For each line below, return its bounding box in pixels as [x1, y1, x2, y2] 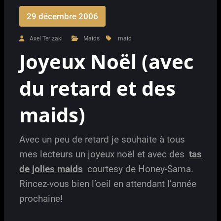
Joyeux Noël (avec [19, 48, 194, 75]
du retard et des [19, 74, 176, 102]
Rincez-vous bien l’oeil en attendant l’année [19, 178, 196, 189]
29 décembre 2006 [27, 11, 98, 21]
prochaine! [19, 192, 63, 204]
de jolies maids [19, 163, 83, 175]
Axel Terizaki [30, 35, 63, 42]
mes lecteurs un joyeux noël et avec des [19, 148, 187, 160]
